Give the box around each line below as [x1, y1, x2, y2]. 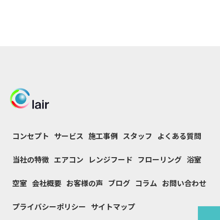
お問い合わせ [162, 177, 206, 188]
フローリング [137, 154, 182, 165]
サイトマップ [91, 201, 135, 212]
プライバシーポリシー [12, 201, 86, 212]
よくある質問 [157, 130, 201, 141]
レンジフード [88, 154, 133, 165]
